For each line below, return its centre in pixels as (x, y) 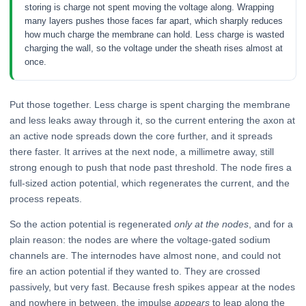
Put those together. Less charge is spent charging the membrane (150, 105)
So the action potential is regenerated (92, 224)
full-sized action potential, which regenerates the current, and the (150, 183)
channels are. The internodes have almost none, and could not (145, 256)
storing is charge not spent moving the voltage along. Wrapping (149, 8)
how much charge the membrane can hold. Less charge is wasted (154, 35)
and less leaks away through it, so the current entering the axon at (152, 121)
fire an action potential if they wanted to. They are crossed (135, 272)
